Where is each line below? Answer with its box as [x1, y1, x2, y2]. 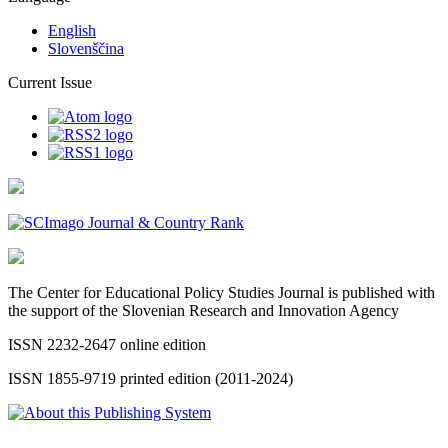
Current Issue [8, 74, 92, 92]
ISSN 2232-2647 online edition [8, 336, 206, 354]
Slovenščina [48, 40, 124, 58]
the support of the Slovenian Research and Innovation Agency [8, 302, 399, 320]
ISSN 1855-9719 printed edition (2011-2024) [8, 370, 293, 388]
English [48, 22, 96, 40]
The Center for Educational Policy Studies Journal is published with [8, 284, 435, 302]
